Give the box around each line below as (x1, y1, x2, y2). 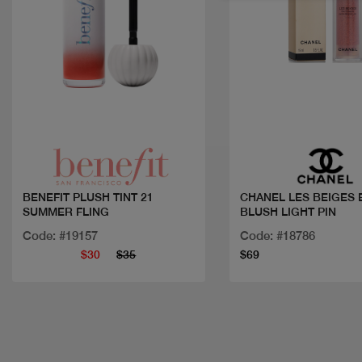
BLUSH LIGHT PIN (239, 205, 336, 219)
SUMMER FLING (23, 205, 109, 219)
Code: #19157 (23, 229, 98, 243)
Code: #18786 (239, 229, 315, 243)
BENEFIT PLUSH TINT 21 (23, 191, 154, 204)
